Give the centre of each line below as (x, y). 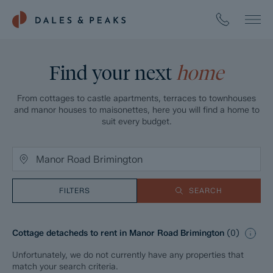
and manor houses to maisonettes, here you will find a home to (136, 110)
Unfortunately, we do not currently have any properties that (128, 255)
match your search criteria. (65, 267)
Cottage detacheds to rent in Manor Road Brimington (119, 233)
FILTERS (74, 190)
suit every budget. (136, 122)
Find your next (113, 73)
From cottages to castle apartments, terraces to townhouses (136, 98)
